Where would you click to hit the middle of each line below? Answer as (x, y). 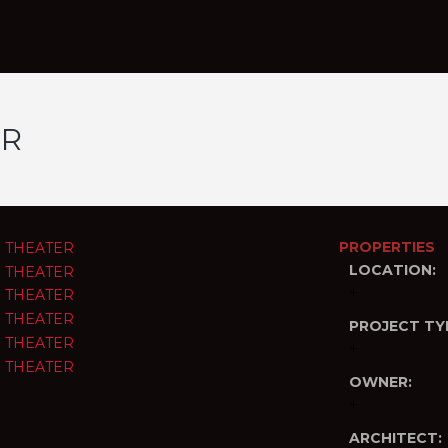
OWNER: (380, 382)
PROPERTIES (387, 247)
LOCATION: (392, 270)
